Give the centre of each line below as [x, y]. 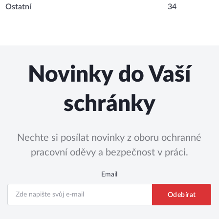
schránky [109, 104]
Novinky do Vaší [109, 75]
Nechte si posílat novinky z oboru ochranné [109, 138]
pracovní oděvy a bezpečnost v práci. [109, 153]
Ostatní [18, 7]
